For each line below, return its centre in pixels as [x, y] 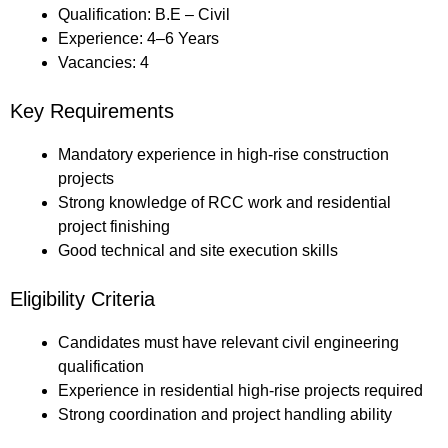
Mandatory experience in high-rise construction [223, 155]
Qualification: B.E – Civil [144, 15]
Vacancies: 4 [103, 63]
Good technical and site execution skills [198, 251]
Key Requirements [92, 111]
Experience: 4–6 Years [138, 39]
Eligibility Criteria [82, 299]
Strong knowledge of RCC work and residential [224, 203]
